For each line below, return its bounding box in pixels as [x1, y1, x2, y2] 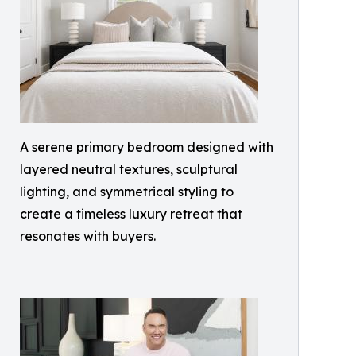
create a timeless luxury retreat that [20, 206, 242, 222]
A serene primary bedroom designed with [20, 139, 273, 156]
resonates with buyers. [20, 228, 156, 245]
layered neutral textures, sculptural [20, 161, 238, 178]
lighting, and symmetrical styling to [20, 184, 234, 200]
